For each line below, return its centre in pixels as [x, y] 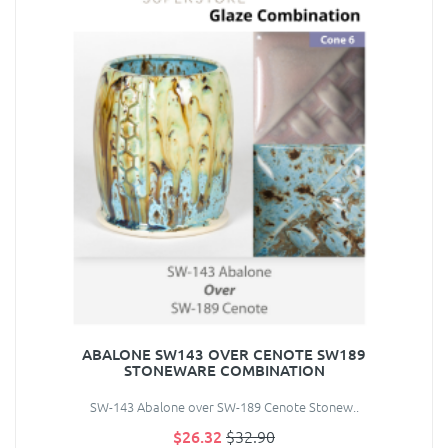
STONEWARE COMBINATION [224, 370]
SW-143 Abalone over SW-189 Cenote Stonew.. [224, 407]
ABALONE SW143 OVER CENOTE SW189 [224, 354]
